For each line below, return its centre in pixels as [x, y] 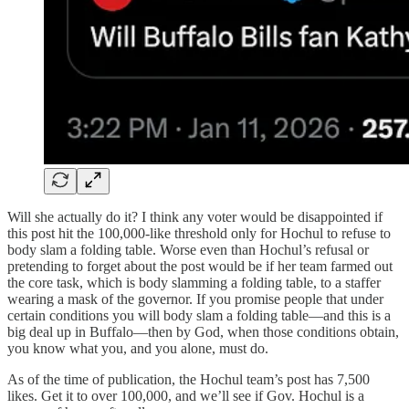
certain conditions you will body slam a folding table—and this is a [199, 315]
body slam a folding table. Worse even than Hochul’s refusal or [188, 249]
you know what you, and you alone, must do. [138, 348]
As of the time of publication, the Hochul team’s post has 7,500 [189, 379]
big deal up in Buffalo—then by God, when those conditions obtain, [203, 331]
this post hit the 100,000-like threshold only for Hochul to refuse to [199, 233]
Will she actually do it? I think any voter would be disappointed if [195, 216]
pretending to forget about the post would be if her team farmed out [200, 266]
